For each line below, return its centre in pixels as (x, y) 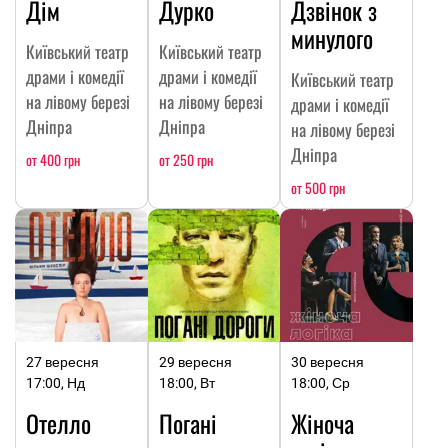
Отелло (58, 422)
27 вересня (62, 361)
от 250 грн (185, 160)
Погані (187, 422)
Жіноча (323, 422)
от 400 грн (53, 160)
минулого (332, 38)
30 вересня (328, 361)
